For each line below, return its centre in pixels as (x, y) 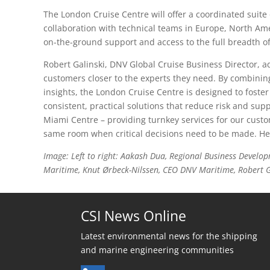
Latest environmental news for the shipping (169, 236)
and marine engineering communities (158, 250)
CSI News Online (134, 215)
